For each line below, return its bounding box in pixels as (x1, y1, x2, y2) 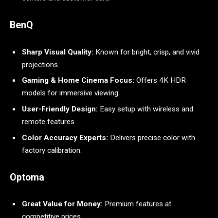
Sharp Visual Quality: (22, 47, 93, 56)
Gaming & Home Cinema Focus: (22, 76, 134, 85)
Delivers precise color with (108, 133, 195, 142)
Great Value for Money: (22, 200, 103, 209)
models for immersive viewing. (22, 89, 120, 98)
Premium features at (103, 200, 171, 209)
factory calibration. (22, 145, 82, 155)
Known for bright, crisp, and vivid (93, 47, 200, 56)
